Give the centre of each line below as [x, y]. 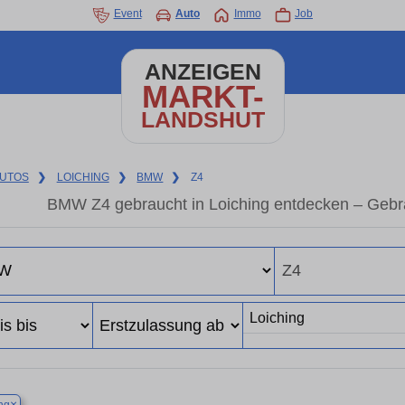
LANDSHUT [202, 120]
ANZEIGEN [202, 72]
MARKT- [202, 96]
